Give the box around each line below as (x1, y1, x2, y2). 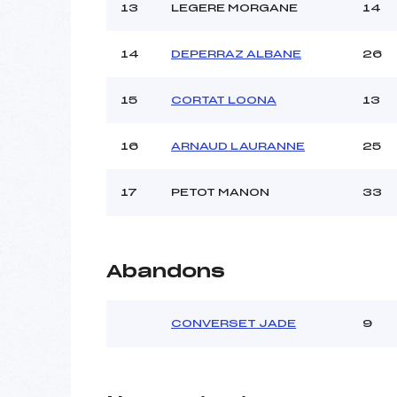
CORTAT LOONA (171, 94, 276, 105)
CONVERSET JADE (171, 317, 296, 329)
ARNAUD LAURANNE (171, 140, 305, 152)
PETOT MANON (171, 186, 269, 198)
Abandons (106, 262, 225, 281)
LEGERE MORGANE (171, 2, 298, 13)
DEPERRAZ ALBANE (171, 48, 301, 59)
